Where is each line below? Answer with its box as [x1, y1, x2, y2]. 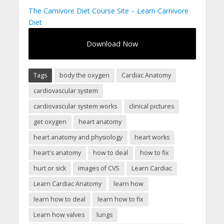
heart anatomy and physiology [33, 133, 122, 142]
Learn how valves [33, 210, 84, 219]
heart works [134, 133, 169, 142]
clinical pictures [128, 102, 174, 111]
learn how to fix [97, 195, 143, 204]
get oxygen [33, 117, 66, 126]
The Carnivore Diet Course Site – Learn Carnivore [28, 6, 188, 16]
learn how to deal [33, 195, 85, 204]
